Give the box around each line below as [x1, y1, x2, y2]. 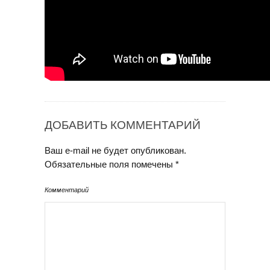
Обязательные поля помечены [45, 159, 175, 170]
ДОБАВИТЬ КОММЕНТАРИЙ [45, 119, 201, 132]
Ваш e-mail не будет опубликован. [45, 145, 186, 156]
